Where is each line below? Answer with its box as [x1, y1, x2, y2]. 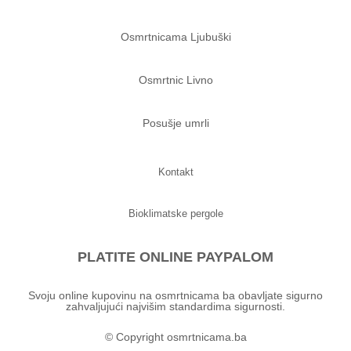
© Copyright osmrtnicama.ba [104, 330, 247, 343]
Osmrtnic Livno [138, 73, 213, 86]
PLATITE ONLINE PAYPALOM [78, 248, 273, 265]
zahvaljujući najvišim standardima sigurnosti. [66, 299, 285, 313]
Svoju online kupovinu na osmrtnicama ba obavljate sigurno [28, 288, 323, 302]
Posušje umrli [142, 117, 209, 130]
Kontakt [157, 165, 194, 178]
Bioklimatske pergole [128, 207, 223, 219]
